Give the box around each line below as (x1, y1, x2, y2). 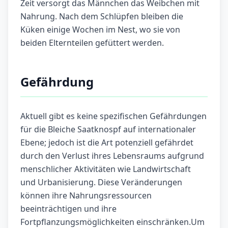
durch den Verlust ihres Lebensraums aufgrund (20, 150, 204, 162)
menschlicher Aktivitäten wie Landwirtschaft (20, 163, 191, 175)
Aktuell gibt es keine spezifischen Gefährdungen (20, 110, 207, 122)
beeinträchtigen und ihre (20, 203, 117, 215)
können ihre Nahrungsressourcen (20, 190, 152, 202)
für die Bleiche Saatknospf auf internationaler (20, 124, 196, 135)
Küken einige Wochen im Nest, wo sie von (20, 24, 180, 36)
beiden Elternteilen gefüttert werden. (20, 37, 164, 49)
